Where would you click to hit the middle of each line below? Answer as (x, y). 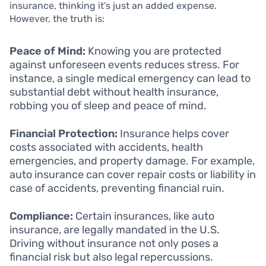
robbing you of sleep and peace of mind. (108, 106)
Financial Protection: (64, 134)
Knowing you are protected (153, 51)
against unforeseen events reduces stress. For (124, 65)
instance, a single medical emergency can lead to (130, 79)
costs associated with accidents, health (106, 148)
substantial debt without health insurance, (114, 92)
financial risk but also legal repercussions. (111, 257)
